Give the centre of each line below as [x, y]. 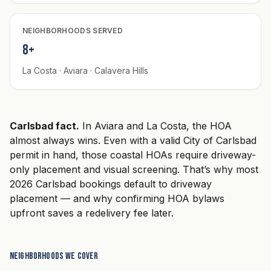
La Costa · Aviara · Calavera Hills [85, 70]
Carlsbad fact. [44, 126]
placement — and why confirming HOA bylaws [117, 198]
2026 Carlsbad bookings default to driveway [111, 184]
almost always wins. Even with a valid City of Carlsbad [133, 140]
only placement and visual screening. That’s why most [134, 169]
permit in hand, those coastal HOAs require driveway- [133, 155]
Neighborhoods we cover [54, 256]
